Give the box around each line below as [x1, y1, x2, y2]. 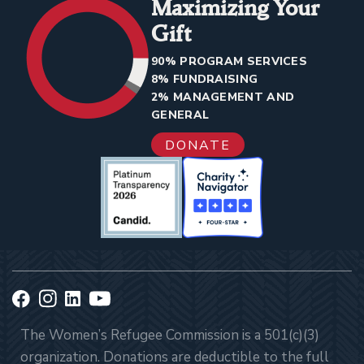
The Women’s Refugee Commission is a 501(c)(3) [20, 326, 319, 345]
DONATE [165, 136, 231, 155]
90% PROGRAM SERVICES [151, 54, 307, 70]
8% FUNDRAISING [151, 71, 258, 88]
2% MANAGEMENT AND [151, 89, 295, 106]
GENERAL [151, 107, 210, 123]
